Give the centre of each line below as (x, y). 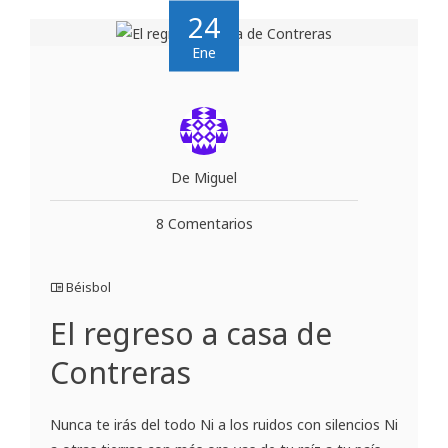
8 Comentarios (204, 223)
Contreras (120, 372)
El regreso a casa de (191, 333)
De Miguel (204, 177)
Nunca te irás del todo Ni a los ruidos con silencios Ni (224, 424)
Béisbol (88, 286)
